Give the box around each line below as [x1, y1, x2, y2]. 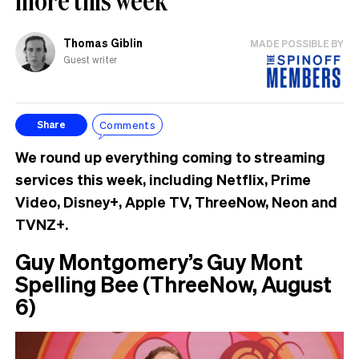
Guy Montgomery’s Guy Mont [15, 247, 303, 275]
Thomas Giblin [63, 34, 143, 50]
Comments [99, 118, 156, 132]
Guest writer [63, 53, 117, 66]
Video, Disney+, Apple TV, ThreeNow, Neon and [15, 192, 337, 211]
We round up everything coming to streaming [15, 147, 325, 166]
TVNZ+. [15, 214, 68, 233]
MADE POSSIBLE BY [250, 37, 344, 50]
